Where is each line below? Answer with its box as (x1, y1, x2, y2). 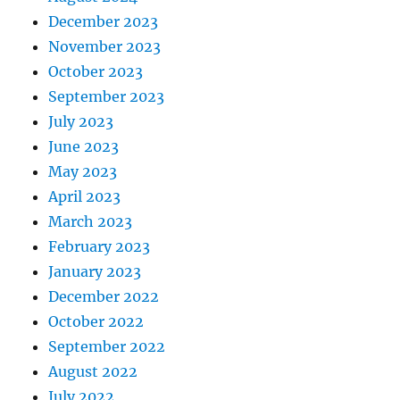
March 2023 (48, 212, 133, 231)
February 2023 (48, 237, 151, 256)
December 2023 (48, 12, 159, 31)
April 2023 (48, 187, 121, 206)
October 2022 (48, 312, 145, 331)
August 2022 (48, 362, 138, 381)
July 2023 (48, 112, 114, 131)
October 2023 (48, 62, 144, 81)
